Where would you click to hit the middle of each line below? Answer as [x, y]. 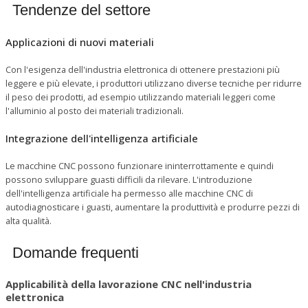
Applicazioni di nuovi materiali [80, 42]
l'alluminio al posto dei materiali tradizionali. [95, 111]
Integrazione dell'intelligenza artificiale [102, 139]
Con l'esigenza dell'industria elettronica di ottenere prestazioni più [143, 70]
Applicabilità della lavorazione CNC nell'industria [129, 284]
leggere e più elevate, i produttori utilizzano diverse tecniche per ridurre [154, 84]
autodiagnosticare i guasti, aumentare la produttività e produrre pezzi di [153, 207]
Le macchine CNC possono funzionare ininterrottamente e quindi [140, 166]
